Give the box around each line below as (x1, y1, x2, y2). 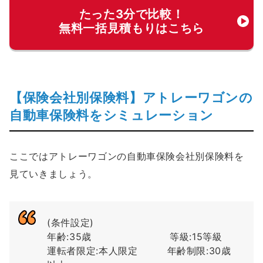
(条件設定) (47, 216, 94, 228)
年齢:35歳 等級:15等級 (47, 230, 222, 242)
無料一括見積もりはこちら (59, 21, 204, 36)
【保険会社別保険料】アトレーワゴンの (9, 90, 253, 106)
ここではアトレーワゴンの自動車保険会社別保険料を (9, 150, 244, 162)
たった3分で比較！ (79, 7, 184, 22)
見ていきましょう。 (9, 167, 97, 180)
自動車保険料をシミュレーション (9, 107, 214, 123)
